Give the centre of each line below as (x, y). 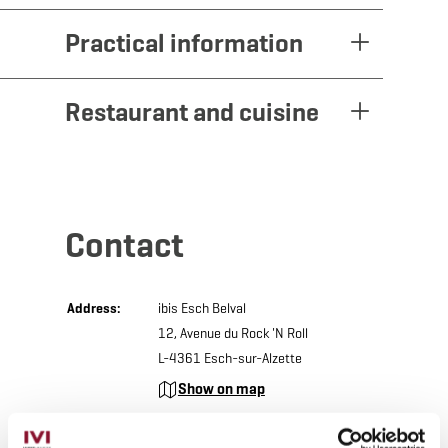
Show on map (221, 388)
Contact (124, 244)
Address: (93, 308)
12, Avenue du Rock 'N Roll (232, 333)
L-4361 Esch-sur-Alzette (229, 358)
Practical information (183, 42)
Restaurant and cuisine (191, 111)
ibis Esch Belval (201, 308)
